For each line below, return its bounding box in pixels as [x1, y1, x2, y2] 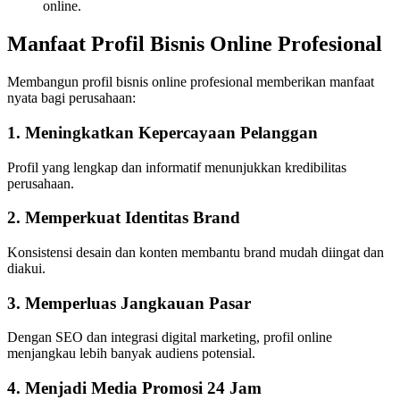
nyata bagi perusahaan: [7, 90, 136, 106]
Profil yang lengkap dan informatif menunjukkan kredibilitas [7, 159, 346, 175]
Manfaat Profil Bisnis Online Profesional [7, 32, 382, 56]
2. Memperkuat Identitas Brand [7, 208, 240, 228]
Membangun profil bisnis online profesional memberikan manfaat [7, 74, 374, 90]
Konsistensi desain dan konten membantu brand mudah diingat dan [7, 245, 384, 261]
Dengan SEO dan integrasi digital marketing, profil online [7, 329, 332, 346]
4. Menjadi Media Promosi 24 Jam [7, 379, 262, 398]
